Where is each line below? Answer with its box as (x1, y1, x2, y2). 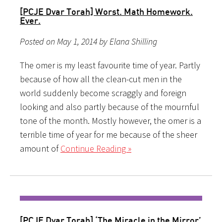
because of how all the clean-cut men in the (20, 73, 182, 85)
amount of (20, 142, 60, 154)
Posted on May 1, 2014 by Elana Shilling (20, 35, 157, 47)
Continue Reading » (60, 142, 131, 154)
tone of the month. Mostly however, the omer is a (20, 114, 201, 126)
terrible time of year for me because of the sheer (20, 128, 197, 140)
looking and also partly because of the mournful (20, 101, 199, 112)
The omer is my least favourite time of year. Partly (20, 59, 200, 71)
